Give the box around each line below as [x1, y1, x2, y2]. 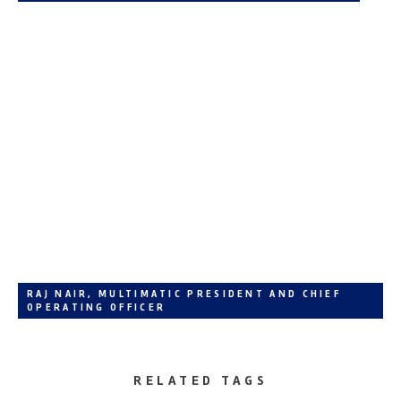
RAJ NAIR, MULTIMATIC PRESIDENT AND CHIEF [27, 287, 341, 300]
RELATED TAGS [133, 371, 268, 388]
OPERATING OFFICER [27, 301, 166, 313]
